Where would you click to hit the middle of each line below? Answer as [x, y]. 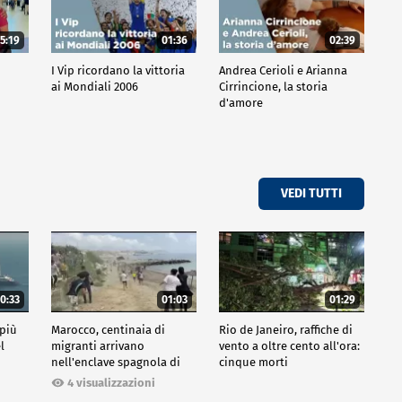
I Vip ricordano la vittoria [118, 70]
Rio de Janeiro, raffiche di [285, 330]
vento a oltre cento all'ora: [289, 346]
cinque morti [253, 363]
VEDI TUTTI [311, 193]
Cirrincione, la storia [273, 86]
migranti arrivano [97, 346]
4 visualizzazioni [111, 382]
